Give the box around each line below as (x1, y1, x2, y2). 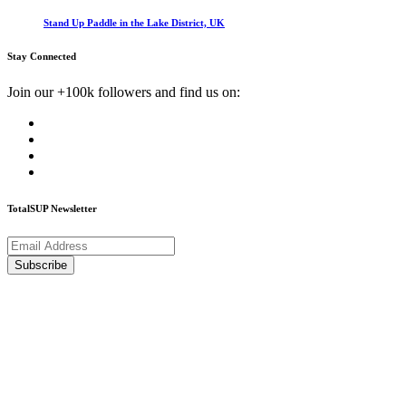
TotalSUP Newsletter (7, 203, 97, 215)
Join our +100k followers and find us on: (7, 84, 240, 101)
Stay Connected (7, 51, 76, 63)
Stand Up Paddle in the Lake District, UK (43, 17, 225, 29)
